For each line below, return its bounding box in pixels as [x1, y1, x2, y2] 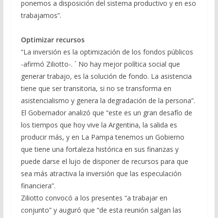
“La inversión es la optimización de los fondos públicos [20, 47, 193, 56]
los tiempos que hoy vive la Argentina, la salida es [20, 120, 177, 129]
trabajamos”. [20, 10, 61, 20]
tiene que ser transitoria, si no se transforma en [20, 83, 171, 93]
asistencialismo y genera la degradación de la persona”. [20, 95, 195, 105]
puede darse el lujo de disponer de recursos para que [20, 156, 188, 166]
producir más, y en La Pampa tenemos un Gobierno [20, 132, 184, 142]
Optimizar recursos [20, 35, 85, 44]
